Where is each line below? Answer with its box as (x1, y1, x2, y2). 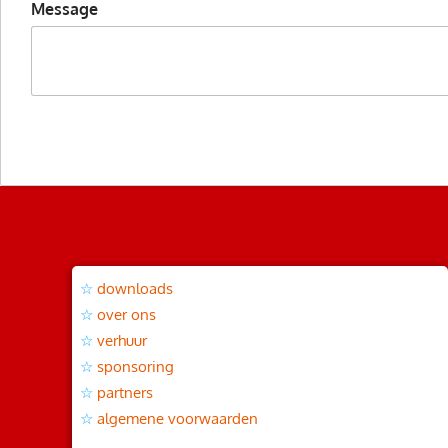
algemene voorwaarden (97, 408, 258, 428)
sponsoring (97, 356, 174, 376)
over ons (97, 304, 156, 324)
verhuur (97, 330, 147, 350)
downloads (97, 278, 173, 298)
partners (97, 382, 153, 402)
